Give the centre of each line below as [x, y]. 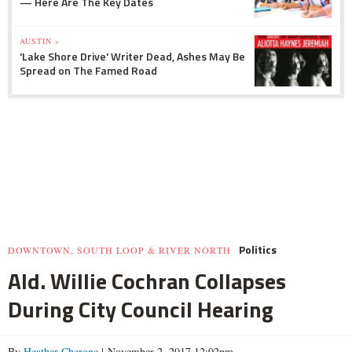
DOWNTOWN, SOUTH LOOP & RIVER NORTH [119, 250]
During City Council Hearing [141, 310]
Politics [258, 250]
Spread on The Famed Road [88, 71]
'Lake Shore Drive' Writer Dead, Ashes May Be [132, 57]
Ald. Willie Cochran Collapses [147, 281]
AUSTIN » [40, 41]
